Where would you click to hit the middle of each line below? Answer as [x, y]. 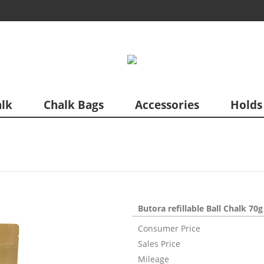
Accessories [167, 105]
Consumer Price [169, 228]
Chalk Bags [73, 105]
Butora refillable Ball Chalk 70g [200, 208]
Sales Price [159, 243]
